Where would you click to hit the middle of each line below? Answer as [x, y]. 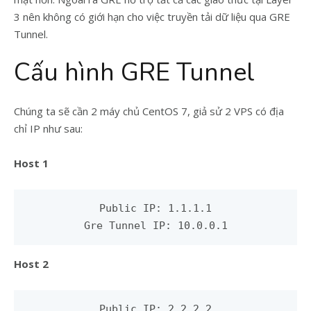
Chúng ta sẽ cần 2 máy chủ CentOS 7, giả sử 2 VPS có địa [149, 111]
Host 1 [31, 163]
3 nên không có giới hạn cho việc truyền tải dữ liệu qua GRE [152, 17]
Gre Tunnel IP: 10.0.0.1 [155, 226]
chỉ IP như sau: [48, 128]
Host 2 [31, 264]
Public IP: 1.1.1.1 [155, 208]
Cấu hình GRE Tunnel [134, 73]
